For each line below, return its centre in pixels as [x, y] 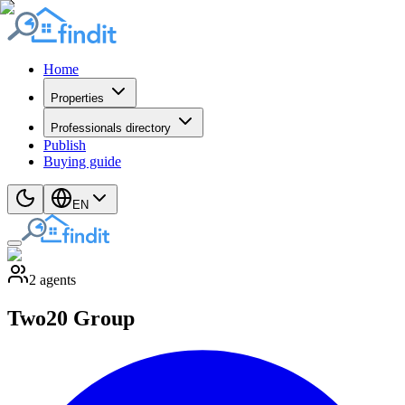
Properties [77, 98]
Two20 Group [71, 318]
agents [58, 280]
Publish [65, 145]
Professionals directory [111, 128]
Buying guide [82, 161]
